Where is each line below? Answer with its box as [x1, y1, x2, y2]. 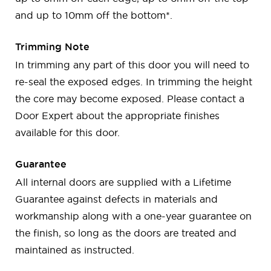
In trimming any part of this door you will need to [15, 59, 249, 71]
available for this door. [15, 127, 120, 139]
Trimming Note [15, 41, 90, 53]
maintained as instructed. [15, 244, 134, 256]
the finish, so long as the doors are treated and [15, 227, 237, 239]
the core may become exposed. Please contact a [15, 93, 244, 105]
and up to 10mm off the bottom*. [15, 10, 172, 21]
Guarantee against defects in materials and [15, 194, 218, 205]
